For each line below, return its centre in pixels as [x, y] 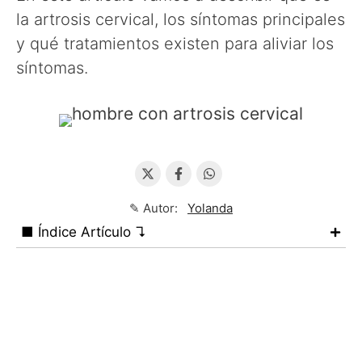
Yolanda [210, 208]
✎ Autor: [158, 208]
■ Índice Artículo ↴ [84, 232]
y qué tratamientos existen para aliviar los [175, 44]
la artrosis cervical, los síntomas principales [181, 19]
